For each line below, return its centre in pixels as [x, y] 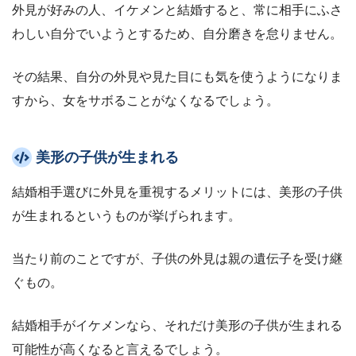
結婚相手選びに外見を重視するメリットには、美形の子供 [177, 192]
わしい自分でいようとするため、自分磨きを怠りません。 [177, 33]
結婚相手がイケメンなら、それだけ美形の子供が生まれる [177, 325]
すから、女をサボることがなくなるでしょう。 [145, 100]
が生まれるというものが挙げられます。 [126, 215]
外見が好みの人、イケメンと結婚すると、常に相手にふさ [177, 10]
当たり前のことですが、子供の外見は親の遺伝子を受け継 [177, 258]
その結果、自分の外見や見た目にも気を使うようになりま [177, 76]
